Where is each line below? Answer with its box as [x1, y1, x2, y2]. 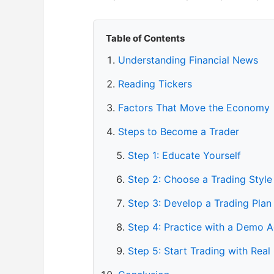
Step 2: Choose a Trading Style [128, 172, 272, 185]
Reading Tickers [118, 77, 192, 90]
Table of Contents [106, 32, 185, 44]
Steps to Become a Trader [118, 125, 239, 138]
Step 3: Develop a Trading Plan [128, 196, 272, 209]
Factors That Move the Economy [118, 101, 270, 114]
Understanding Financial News [118, 53, 258, 66]
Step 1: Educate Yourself [128, 149, 241, 161]
